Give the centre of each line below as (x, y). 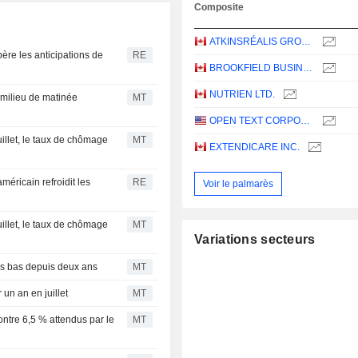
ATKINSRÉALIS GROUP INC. (306, 42)
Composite (219, 8)
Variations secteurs (255, 240)
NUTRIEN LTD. (243, 95)
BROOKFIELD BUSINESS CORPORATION (308, 68)
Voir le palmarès (239, 183)
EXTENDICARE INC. (255, 147)
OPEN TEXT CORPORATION (306, 121)
